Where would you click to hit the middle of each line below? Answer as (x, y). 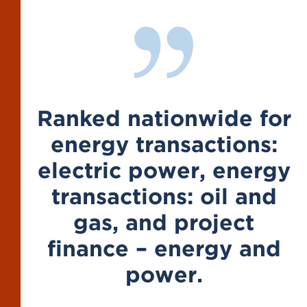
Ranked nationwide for (164, 118)
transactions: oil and (164, 196)
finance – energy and (164, 248)
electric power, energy (164, 170)
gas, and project (164, 222)
